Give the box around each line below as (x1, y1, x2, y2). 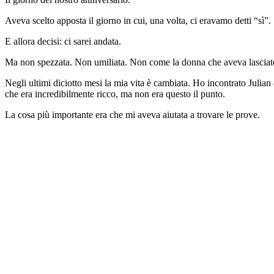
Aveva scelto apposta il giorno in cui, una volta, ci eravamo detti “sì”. (5, 15, 271, 26)
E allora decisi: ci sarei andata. (5, 35, 121, 46)
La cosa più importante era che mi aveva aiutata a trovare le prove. (5, 109, 260, 120)
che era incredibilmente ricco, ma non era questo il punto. (5, 88, 225, 99)
